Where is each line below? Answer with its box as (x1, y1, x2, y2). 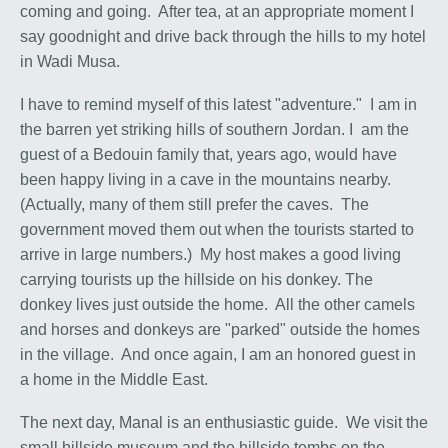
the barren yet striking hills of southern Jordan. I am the (20, 121, 409, 139)
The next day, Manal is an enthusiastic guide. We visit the (20, 414, 428, 432)
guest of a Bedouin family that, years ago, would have (20, 146, 397, 164)
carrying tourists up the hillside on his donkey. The (20, 271, 373, 289)
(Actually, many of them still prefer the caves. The (20, 196, 369, 214)
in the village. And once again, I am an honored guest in (20, 346, 416, 364)
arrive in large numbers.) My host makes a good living (20, 246, 401, 264)
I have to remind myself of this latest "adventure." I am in (20, 96, 417, 114)
